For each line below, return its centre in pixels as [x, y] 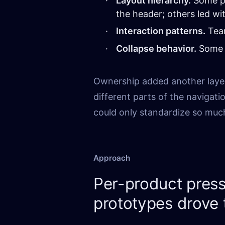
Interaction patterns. [160, 31]
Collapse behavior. [156, 48]
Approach [112, 158]
